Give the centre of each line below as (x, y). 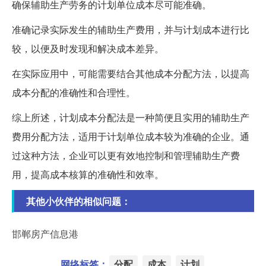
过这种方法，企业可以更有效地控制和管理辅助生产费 (126, 155)
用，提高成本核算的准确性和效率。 (88, 174)
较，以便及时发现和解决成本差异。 (88, 48)
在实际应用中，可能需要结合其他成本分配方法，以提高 (131, 73)
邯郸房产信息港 (45, 233)
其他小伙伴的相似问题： (78, 201)
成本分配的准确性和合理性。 (74, 92)
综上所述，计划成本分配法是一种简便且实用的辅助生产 (131, 117)
